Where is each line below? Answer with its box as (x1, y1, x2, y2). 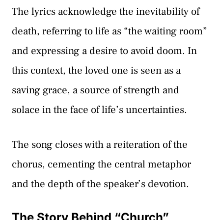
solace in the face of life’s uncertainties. (12, 103, 187, 116)
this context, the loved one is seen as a (12, 63, 181, 77)
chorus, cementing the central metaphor (12, 158, 191, 171)
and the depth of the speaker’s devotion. (12, 177, 189, 191)
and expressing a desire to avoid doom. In (12, 44, 197, 57)
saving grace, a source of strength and (12, 83, 179, 97)
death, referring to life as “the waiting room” (12, 24, 207, 38)
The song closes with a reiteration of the (12, 138, 188, 152)
